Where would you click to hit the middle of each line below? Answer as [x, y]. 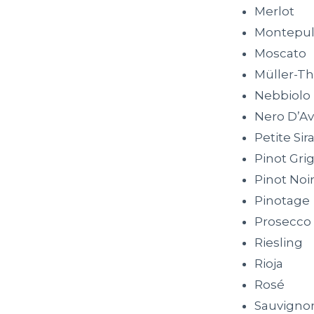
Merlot [274, 12]
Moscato [280, 54]
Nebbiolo [282, 96]
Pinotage [282, 201]
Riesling [279, 243]
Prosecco [283, 222]
